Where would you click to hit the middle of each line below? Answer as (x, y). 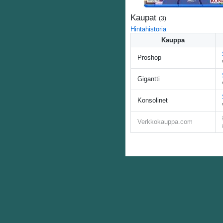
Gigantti (149, 79)
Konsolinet (153, 100)
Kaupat (145, 18)
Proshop (149, 57)
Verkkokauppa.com (165, 122)
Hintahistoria (148, 29)
